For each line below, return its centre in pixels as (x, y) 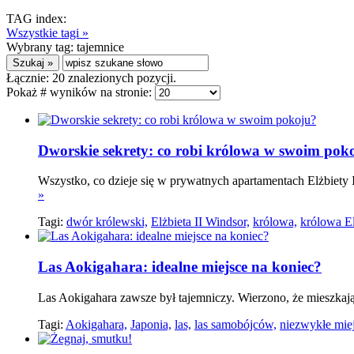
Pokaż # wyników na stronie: (81, 92)
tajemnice (100, 47)
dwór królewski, (107, 222)
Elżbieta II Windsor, (200, 222)
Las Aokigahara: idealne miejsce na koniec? (180, 267)
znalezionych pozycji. (121, 78)
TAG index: (36, 19)
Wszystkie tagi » (47, 33)
